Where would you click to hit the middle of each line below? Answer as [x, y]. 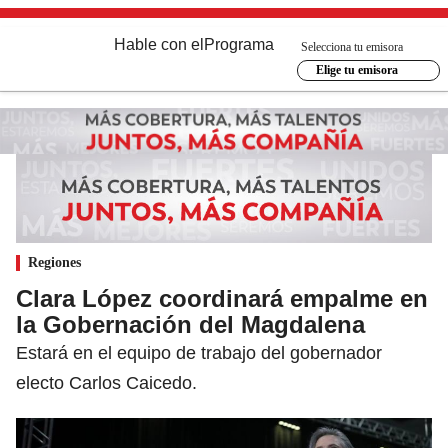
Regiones [54, 262]
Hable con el [159, 44]
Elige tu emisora [356, 70]
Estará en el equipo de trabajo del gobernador [199, 352]
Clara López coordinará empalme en [222, 298]
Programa [239, 44]
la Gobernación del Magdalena [190, 324]
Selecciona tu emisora [352, 46]
